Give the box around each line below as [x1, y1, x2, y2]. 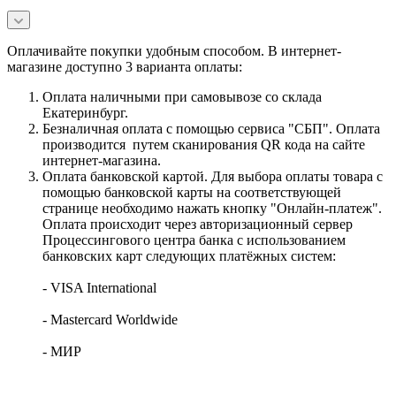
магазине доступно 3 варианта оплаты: [7, 58, 242, 74]
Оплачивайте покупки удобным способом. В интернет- [7, 42, 341, 58]
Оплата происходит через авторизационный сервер [42, 216, 353, 232]
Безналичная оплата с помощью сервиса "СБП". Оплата [42, 120, 380, 136]
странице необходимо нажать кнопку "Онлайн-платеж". [42, 200, 382, 216]
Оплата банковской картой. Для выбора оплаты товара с [42, 168, 383, 184]
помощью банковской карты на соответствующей [42, 184, 341, 200]
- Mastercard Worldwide [42, 311, 178, 327]
